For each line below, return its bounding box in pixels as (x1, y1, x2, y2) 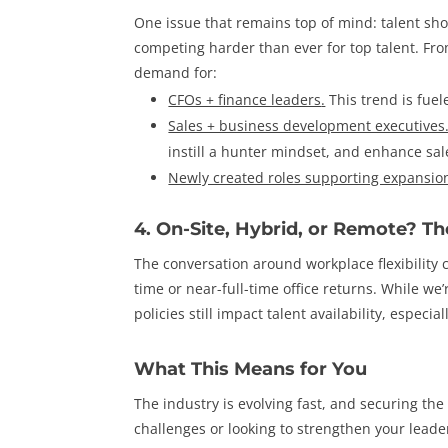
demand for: (134, 63, 218, 83)
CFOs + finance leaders (168, 90, 322, 110)
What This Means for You (134, 358, 368, 381)
